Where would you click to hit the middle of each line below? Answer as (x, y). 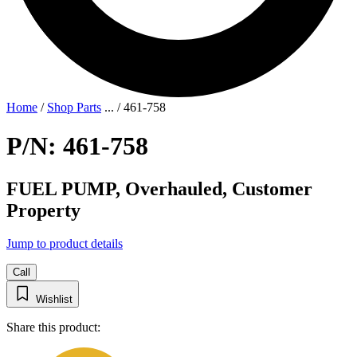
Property (43, 210)
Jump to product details (65, 244)
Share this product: (53, 328)
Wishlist (54, 300)
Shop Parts (74, 107)
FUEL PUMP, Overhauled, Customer (159, 188)
